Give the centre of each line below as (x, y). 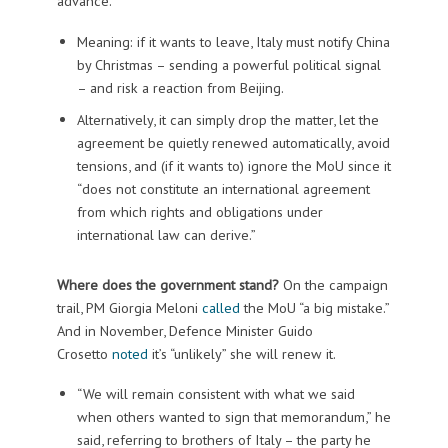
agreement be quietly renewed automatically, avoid (233, 142)
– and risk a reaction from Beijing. (180, 87)
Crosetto (84, 353)
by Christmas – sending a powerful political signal (228, 64)
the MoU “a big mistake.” (314, 307)
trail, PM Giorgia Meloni (129, 307)
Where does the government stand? (169, 284)
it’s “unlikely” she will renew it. (241, 353)
